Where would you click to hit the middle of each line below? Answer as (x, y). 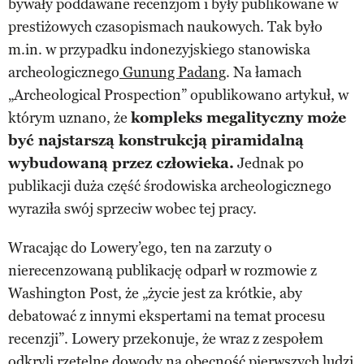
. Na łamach (264, 72)
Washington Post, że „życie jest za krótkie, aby (155, 293)
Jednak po (269, 163)
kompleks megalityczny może (238, 117)
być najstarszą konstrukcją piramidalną (156, 140)
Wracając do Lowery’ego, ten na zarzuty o (140, 247)
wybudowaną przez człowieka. (121, 163)
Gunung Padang (173, 72)
